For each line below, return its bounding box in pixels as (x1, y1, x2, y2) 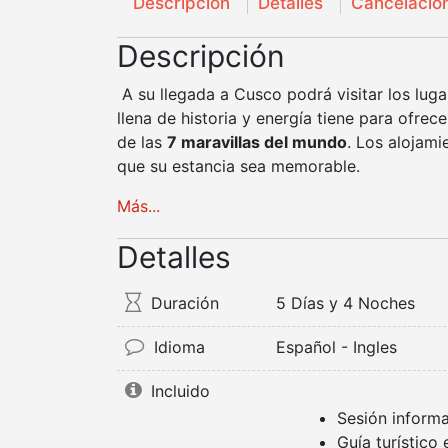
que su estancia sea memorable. (117, 156, 360, 176)
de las (117, 132, 167, 152)
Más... (117, 196, 160, 216)
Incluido (146, 381, 210, 401)
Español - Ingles (276, 337, 398, 357)
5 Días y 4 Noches (276, 293, 416, 313)
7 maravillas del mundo (167, 132, 347, 152)
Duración (146, 293, 219, 313)
